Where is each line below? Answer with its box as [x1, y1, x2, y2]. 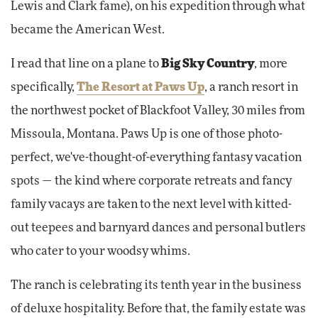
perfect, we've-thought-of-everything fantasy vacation [11, 152, 302, 164]
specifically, [11, 82, 77, 94]
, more [254, 58, 287, 70]
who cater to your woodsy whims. [11, 246, 190, 258]
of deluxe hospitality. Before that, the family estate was [11, 303, 306, 315]
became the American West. [11, 24, 165, 36]
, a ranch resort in [204, 82, 298, 94]
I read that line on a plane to [11, 58, 159, 70]
